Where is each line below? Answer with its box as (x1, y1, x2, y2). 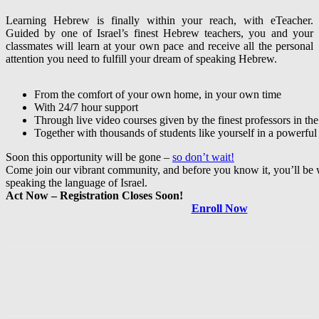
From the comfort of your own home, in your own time (34, 88, 281, 101)
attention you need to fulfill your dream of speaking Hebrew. (6, 53, 277, 66)
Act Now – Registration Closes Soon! (6, 189, 183, 202)
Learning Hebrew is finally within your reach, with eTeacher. (6, 14, 313, 27)
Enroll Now (191, 202, 248, 215)
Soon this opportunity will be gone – (6, 151, 172, 164)
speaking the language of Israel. (6, 177, 147, 189)
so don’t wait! (172, 151, 234, 164)
